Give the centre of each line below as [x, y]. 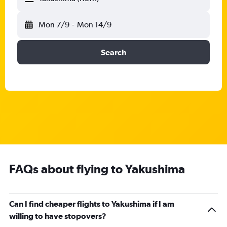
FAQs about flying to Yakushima [97, 169]
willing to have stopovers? [58, 216]
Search [113, 52]
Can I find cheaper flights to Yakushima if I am [92, 204]
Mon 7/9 [54, 25]
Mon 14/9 [94, 25]
